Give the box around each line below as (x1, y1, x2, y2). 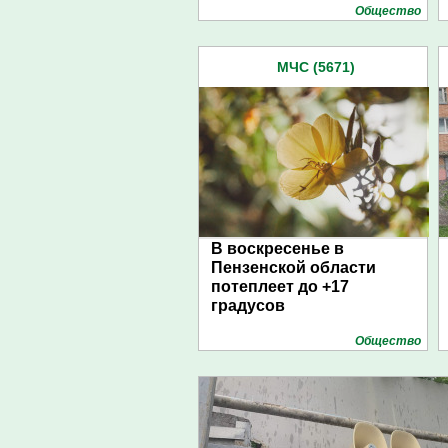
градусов (211, 297, 285, 314)
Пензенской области (211, 259, 376, 276)
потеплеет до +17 (211, 278, 349, 295)
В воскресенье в (211, 240, 344, 257)
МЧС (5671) (277, 59, 355, 75)
